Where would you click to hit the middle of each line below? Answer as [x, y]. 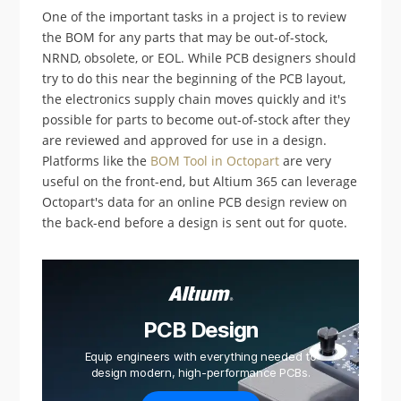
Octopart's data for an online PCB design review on [195, 202]
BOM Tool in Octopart [215, 161]
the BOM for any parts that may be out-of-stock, [185, 38]
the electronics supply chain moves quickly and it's [195, 99]
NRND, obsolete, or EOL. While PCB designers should [200, 58]
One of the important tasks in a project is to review [195, 17]
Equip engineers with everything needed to [200, 357]
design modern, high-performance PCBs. [200, 373]
